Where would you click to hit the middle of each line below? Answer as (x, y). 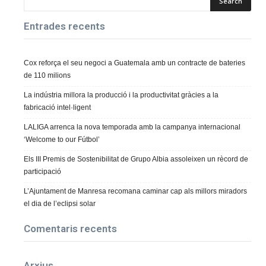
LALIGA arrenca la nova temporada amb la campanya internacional (132, 127)
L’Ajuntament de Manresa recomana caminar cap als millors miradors (135, 191)
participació (42, 171)
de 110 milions (47, 75)
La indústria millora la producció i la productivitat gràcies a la (121, 95)
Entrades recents (64, 26)
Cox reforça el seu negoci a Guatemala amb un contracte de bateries (134, 63)
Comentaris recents (70, 229)
